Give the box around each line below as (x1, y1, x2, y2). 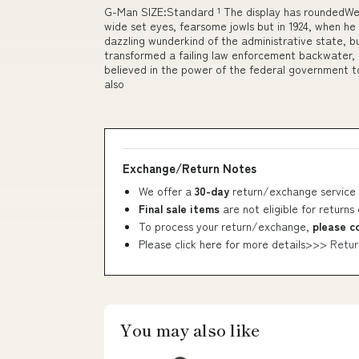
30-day (195, 183, 232, 200)
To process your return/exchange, (139, 218, 313, 235)
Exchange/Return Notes (123, 159, 256, 177)
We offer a (139, 183, 195, 200)
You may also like (120, 318, 260, 342)
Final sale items (139, 200, 220, 217)
